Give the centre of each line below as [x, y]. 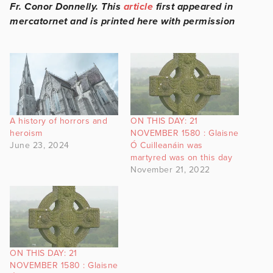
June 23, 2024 [40, 145]
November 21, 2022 [170, 169]
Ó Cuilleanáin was [167, 145]
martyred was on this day [181, 157]
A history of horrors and [58, 121]
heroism [26, 133]
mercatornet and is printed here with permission [122, 21]
